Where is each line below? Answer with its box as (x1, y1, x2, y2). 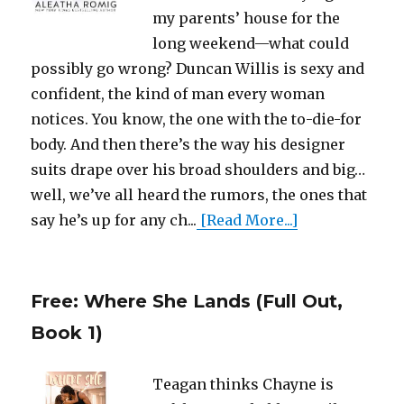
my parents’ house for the (151, 8, 340, 27)
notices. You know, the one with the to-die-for (31, 109, 363, 128)
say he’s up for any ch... (31, 210, 197, 229)
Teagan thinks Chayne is (151, 374, 334, 393)
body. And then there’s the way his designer (31, 134, 346, 153)
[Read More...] (197, 210, 298, 229)
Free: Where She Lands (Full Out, (31, 289, 344, 312)
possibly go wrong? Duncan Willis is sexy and (31, 59, 365, 78)
